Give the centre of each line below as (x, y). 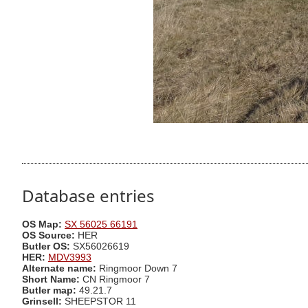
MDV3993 (70, 258)
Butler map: (51, 291)
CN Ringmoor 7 (115, 280)
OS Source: (50, 236)
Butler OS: (47, 247)
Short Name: (51, 280)
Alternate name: (60, 269)
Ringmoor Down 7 (138, 269)
